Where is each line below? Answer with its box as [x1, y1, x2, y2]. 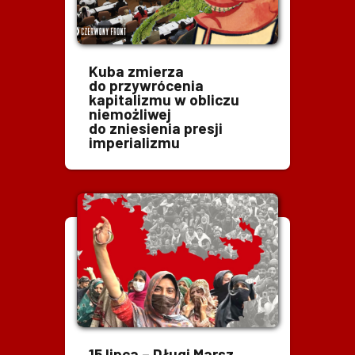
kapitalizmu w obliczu [89, 90, 240, 109]
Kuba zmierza [89, 62, 185, 81]
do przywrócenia [89, 76, 204, 95]
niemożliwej [89, 105, 172, 124]
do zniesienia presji [89, 119, 223, 138]
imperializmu [89, 133, 181, 152]
